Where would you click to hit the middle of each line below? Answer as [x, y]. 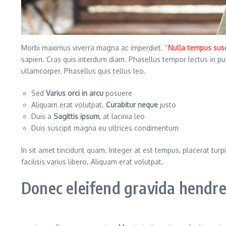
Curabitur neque [132, 104]
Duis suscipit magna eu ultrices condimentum [105, 128]
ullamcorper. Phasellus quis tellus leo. [83, 71]
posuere [118, 93]
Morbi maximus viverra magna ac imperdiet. [93, 47]
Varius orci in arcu [75, 93]
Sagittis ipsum [76, 116]
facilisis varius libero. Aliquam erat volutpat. [92, 161]
